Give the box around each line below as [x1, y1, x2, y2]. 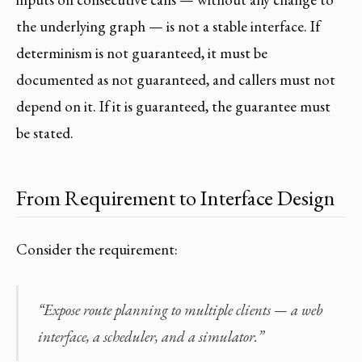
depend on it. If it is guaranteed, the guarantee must [16, 96, 330, 117]
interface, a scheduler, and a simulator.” [37, 326, 263, 347]
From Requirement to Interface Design [16, 183, 335, 213]
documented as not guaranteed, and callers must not [16, 69, 335, 90]
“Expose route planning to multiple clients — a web [37, 299, 322, 320]
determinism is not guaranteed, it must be [16, 43, 267, 64]
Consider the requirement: [16, 238, 178, 259]
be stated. [16, 123, 74, 144]
